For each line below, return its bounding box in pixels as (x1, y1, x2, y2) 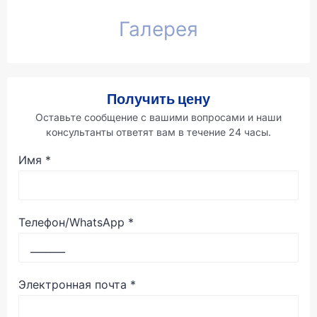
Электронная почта (18, 277, 127, 292)
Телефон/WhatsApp (18, 215, 125, 230)
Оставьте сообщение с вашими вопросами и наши (35, 111, 282, 124)
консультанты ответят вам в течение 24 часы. (46, 126, 271, 139)
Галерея (119, 17, 198, 42)
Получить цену (107, 90, 210, 109)
